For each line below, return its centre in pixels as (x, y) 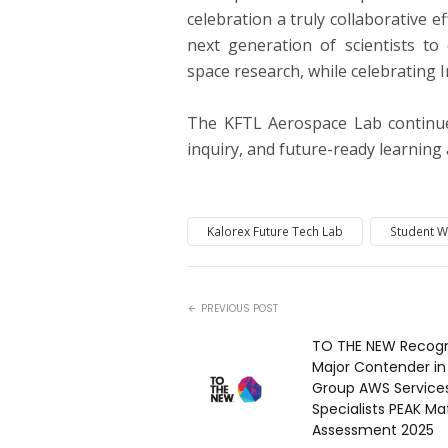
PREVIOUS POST (239, 309)
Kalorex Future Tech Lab (275, 231)
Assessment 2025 (373, 430)
